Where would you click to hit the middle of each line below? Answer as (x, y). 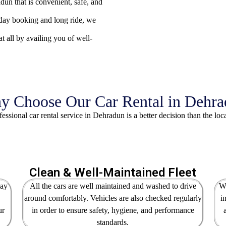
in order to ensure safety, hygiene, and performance (113, 210)
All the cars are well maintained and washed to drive (113, 186)
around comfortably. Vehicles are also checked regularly (113, 198)
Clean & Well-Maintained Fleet (113, 173)
